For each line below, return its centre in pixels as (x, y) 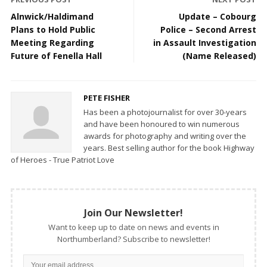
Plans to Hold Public (53, 29)
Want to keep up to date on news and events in (133, 227)
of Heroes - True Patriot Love (63, 159)
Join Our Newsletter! (133, 212)
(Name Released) (219, 55)
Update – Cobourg (218, 16)
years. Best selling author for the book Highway (169, 148)
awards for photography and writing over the (165, 136)
